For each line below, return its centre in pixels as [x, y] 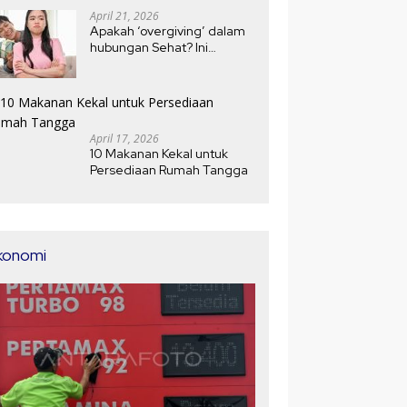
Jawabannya [128, 63]
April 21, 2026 [125, 15]
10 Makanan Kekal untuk [159, 153]
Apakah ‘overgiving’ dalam [168, 30]
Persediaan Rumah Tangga [169, 169]
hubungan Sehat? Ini [149, 47]
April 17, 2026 [125, 138]
